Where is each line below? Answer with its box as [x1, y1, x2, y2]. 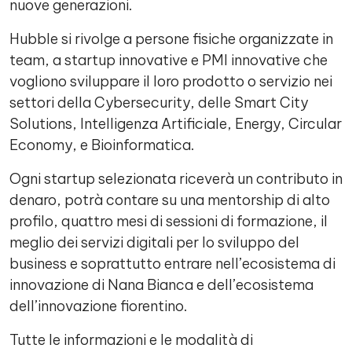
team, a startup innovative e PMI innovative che [9, 51, 328, 69]
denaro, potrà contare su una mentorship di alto [9, 191, 330, 209]
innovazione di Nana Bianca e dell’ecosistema [9, 276, 313, 294]
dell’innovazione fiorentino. [9, 297, 191, 315]
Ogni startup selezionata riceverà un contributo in [9, 170, 343, 188]
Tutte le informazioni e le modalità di [9, 331, 253, 349]
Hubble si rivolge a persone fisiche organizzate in [9, 30, 333, 48]
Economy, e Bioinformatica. [9, 136, 198, 154]
